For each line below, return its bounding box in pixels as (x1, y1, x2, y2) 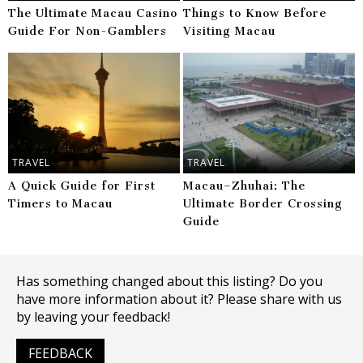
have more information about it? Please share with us (16, 290, 342, 309)
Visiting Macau (183, 23, 276, 38)
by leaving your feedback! (16, 308, 170, 327)
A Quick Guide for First (8, 179, 156, 194)
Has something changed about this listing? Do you (16, 272, 322, 291)
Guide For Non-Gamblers (8, 23, 168, 38)
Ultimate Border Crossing (183, 197, 344, 211)
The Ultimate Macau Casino (8, 6, 178, 20)
